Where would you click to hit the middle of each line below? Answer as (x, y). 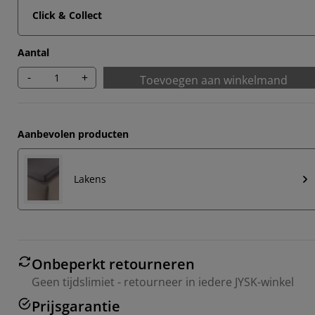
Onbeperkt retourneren (113, 264)
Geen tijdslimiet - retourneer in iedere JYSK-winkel (163, 282)
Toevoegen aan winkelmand (214, 80)
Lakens (90, 179)
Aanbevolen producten (73, 134)
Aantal (33, 52)
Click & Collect (67, 15)
